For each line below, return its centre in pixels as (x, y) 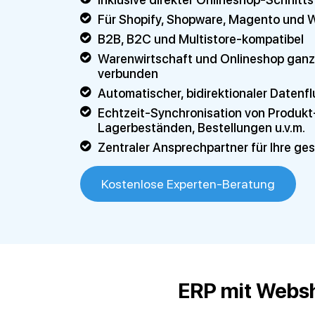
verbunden (128, 73)
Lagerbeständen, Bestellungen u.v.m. (201, 128)
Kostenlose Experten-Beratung (188, 184)
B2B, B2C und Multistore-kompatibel (201, 39)
